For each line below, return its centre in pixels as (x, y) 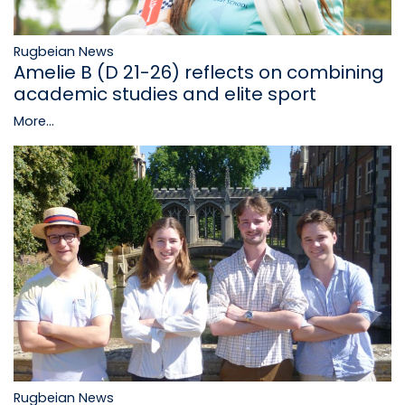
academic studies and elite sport (165, 94)
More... (34, 121)
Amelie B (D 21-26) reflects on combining (199, 72)
